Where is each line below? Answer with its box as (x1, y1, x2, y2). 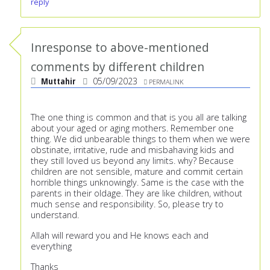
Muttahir (41, 75, 75, 87)
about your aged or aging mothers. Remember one (31, 122, 234, 134)
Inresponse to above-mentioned (31, 39, 209, 56)
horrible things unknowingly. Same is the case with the (31, 177, 244, 189)
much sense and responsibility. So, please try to (31, 198, 224, 210)
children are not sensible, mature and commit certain (31, 166, 243, 178)
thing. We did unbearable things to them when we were (31, 133, 250, 145)
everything (31, 240, 72, 253)
